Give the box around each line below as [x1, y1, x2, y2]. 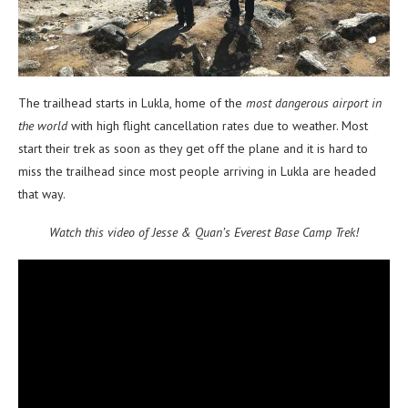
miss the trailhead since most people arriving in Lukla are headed [18, 162, 376, 179]
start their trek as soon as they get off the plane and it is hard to [18, 139, 368, 157]
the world [18, 117, 71, 134]
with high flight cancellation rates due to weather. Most [71, 117, 368, 134]
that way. [18, 185, 66, 202]
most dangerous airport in [242, 94, 382, 111]
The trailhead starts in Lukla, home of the [18, 94, 242, 111]
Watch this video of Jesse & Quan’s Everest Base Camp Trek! [49, 223, 359, 240]
